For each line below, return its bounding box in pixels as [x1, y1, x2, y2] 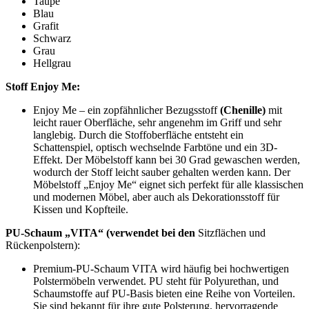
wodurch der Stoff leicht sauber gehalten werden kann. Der [33, 166, 290, 179]
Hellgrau [33, 57, 71, 70]
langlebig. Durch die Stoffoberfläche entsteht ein [33, 129, 243, 141]
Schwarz [33, 32, 71, 45]
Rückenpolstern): [6, 239, 80, 252]
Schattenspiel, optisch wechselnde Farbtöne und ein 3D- [33, 141, 277, 154]
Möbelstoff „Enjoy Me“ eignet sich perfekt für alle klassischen [33, 179, 303, 191]
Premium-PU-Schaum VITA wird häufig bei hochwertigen [33, 263, 289, 275]
